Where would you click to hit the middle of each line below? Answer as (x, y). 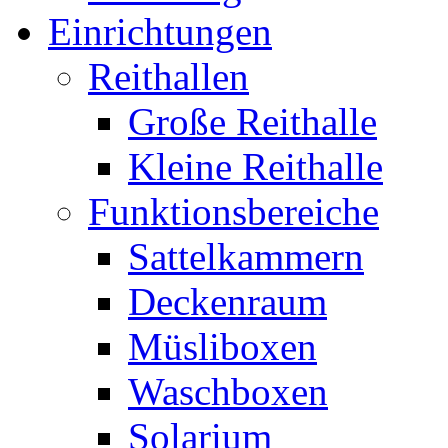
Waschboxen (228, 391)
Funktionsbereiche (233, 211)
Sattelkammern (246, 256)
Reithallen (168, 76)
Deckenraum (227, 301)
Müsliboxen (222, 346)
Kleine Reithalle (255, 166)
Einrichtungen (160, 31)
